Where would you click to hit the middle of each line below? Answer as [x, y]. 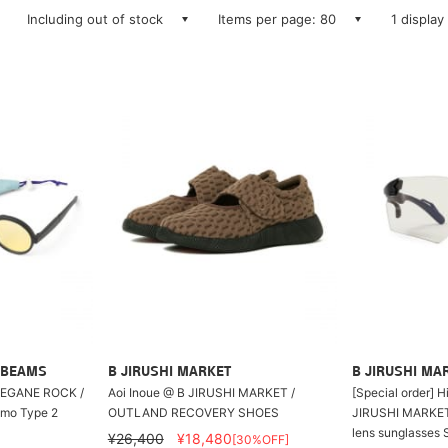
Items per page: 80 [277, 19]
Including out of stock [95, 19]
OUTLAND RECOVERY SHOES [193, 412]
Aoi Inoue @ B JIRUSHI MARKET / [201, 392]
